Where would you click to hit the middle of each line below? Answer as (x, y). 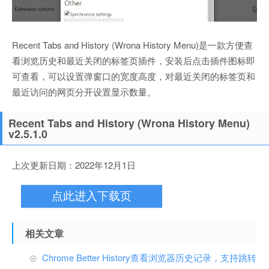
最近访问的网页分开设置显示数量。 (84, 92)
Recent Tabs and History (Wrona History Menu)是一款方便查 (132, 45)
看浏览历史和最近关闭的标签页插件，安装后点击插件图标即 (134, 60)
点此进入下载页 (92, 196)
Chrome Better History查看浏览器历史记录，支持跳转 (149, 257)
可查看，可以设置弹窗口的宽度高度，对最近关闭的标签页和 (134, 76)
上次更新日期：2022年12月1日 (74, 165)
